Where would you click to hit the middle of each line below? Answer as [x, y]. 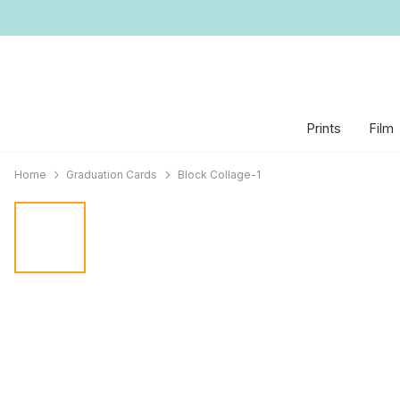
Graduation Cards [112, 175]
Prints [324, 128]
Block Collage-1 [219, 175]
